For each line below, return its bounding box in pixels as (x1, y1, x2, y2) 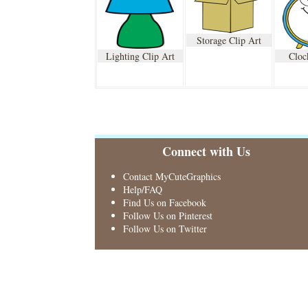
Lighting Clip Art (106, 49, 175, 63)
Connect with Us (162, 142, 251, 160)
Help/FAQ (122, 183, 162, 196)
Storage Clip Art (197, 34, 262, 47)
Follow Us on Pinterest (122, 209, 212, 222)
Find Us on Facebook (122, 196, 206, 209)
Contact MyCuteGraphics (122, 170, 221, 183)
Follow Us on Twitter (122, 222, 207, 235)
